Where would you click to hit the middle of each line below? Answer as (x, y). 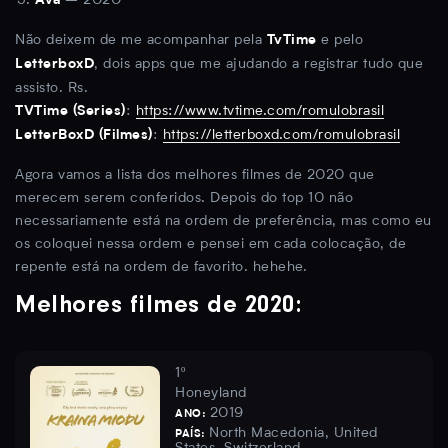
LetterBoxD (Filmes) (84, 136)
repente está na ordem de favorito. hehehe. (161, 267)
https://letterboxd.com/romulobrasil (281, 135)
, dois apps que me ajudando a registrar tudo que (258, 64)
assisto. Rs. (51, 88)
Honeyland (211, 393)
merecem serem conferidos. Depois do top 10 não (184, 198)
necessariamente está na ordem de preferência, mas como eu (223, 221)
